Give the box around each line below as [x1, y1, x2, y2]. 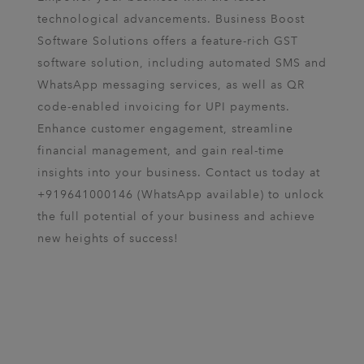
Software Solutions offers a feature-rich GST [37, 33, 298, 49]
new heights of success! [37, 231, 179, 246]
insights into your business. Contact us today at [37, 165, 320, 180]
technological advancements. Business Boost [37, 11, 305, 27]
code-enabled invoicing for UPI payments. [37, 99, 290, 115]
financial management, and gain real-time [37, 143, 284, 158]
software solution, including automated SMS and [37, 55, 327, 71]
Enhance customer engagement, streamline [37, 121, 293, 136]
